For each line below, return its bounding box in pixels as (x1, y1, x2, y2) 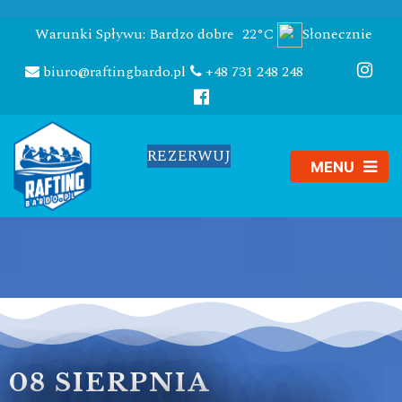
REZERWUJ (147, 144, 232, 169)
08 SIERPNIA (9, 367, 210, 399)
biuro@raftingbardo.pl (39, 61, 186, 83)
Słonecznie (301, 23, 372, 45)
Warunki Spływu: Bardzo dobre (34, 23, 234, 45)
